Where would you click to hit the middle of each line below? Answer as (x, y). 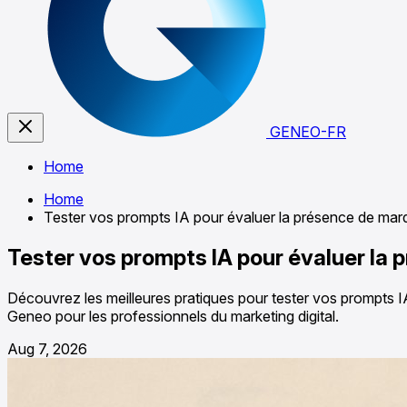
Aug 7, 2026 (47, 348)
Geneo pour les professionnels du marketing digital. (173, 316)
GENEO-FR (308, 132)
